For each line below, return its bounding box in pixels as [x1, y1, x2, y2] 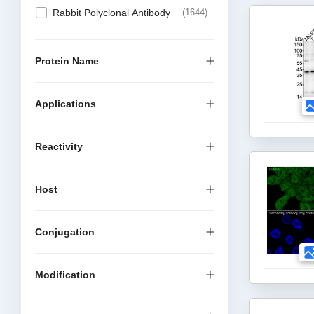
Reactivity [35, 141, 83, 152]
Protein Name [35, 55, 99, 67]
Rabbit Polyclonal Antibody [53, 7, 170, 18]
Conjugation [35, 226, 95, 238]
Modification [35, 269, 95, 280]
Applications [35, 98, 96, 109]
